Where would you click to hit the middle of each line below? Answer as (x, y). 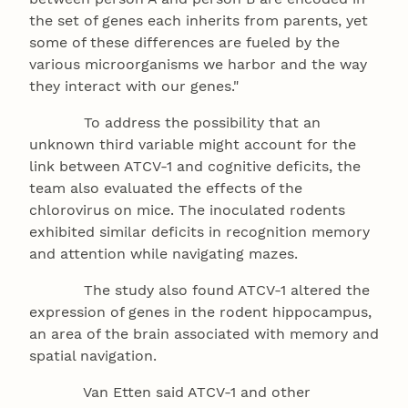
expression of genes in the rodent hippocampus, (200, 312)
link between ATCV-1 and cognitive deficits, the (195, 167)
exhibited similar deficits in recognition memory (199, 232)
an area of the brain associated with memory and (204, 334)
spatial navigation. (93, 356)
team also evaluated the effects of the (166, 189)
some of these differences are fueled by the (184, 43)
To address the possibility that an (175, 123)
